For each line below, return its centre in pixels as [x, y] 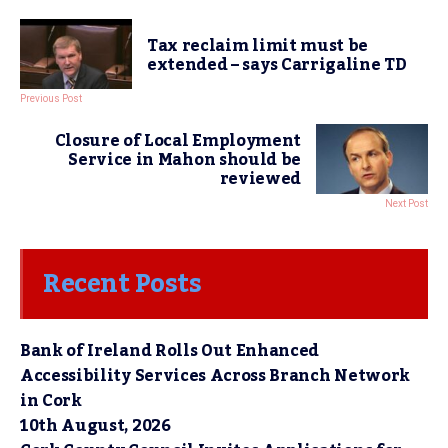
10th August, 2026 [95, 426]
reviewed [260, 179]
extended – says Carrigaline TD [277, 65]
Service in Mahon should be [184, 160]
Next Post [406, 203]
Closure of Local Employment [177, 141]
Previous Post [51, 98]
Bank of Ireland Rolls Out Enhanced [170, 351]
